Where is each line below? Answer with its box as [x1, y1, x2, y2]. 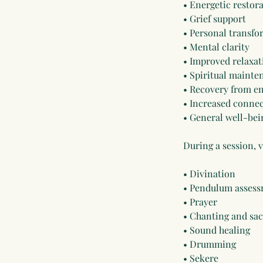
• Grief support [183, 12, 246, 25]
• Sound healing [183, 224, 250, 236]
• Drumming [183, 238, 236, 250]
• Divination [183, 167, 235, 180]
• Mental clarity [183, 41, 249, 53]
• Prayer [183, 195, 217, 208]
